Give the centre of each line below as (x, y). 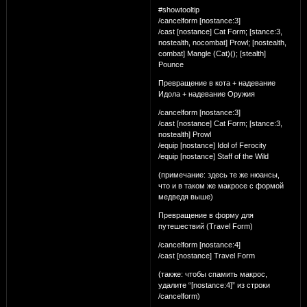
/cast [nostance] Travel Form (206, 255)
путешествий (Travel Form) (205, 226)
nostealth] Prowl (184, 134)
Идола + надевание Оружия (206, 94)
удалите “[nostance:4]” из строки (214, 285)
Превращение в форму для (206, 215)
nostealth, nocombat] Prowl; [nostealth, (222, 42)
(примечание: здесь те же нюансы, (219, 174)
